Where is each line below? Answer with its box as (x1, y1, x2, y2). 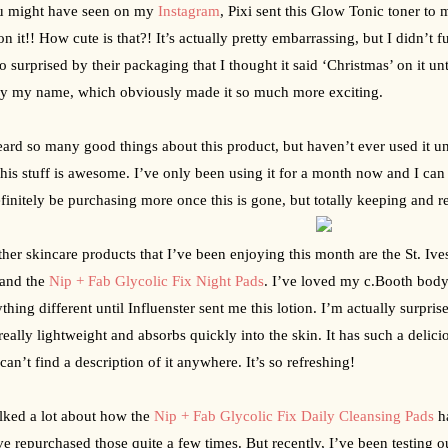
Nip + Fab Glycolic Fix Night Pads (49, 272, 264, 289)
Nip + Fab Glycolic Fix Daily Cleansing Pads (154, 407, 434, 424)
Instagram (158, 2, 220, 19)
